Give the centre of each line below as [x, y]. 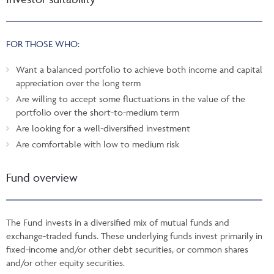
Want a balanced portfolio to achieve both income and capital [139, 69]
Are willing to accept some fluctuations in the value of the [131, 98]
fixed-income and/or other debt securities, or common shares [127, 249]
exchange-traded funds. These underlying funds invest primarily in [134, 235]
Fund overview [42, 177]
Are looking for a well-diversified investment [103, 128]
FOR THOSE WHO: [43, 43]
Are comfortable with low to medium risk [98, 144]
